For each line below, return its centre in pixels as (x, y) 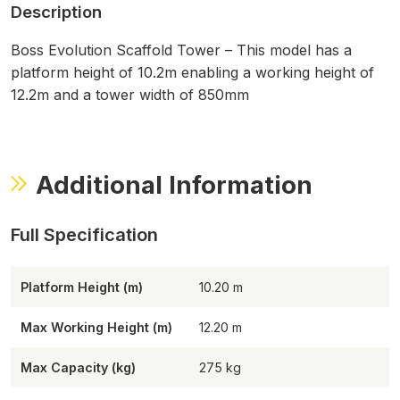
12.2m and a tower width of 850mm (129, 95)
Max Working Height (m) (97, 327)
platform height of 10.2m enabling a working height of (192, 73)
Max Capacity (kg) (79, 367)
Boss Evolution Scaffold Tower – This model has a (181, 50)
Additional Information (175, 184)
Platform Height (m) (82, 287)
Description (56, 12)
